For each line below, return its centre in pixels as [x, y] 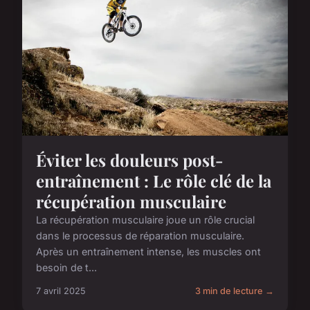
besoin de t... [66, 267]
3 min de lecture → [235, 291]
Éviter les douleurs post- [130, 159]
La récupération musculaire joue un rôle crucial [145, 219]
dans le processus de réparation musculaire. [140, 235]
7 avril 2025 [61, 291]
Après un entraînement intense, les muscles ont [148, 251]
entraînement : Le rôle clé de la [154, 180]
